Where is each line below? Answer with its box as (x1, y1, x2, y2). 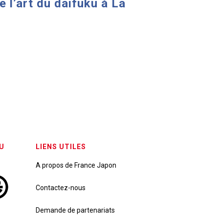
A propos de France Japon (36, 161, 116, 170)
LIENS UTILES (36, 143, 86, 151)
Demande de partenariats (36, 206, 115, 215)
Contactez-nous (36, 184, 86, 192)
